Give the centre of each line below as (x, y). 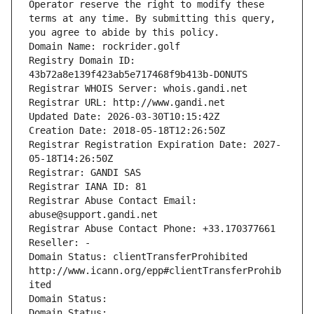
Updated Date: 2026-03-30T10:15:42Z (124, 117)
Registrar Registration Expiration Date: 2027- (155, 145)
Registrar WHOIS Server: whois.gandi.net (138, 89)
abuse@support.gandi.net (93, 215)
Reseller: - (60, 243)
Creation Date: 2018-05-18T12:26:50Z (127, 131)
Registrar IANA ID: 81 (88, 187)
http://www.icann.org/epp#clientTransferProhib (155, 271)
